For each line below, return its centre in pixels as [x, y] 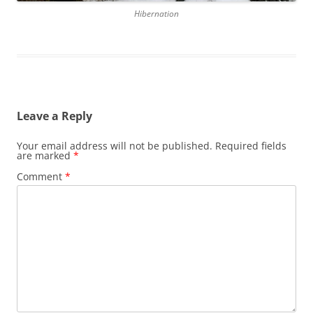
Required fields [251, 145]
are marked [45, 155]
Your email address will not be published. [115, 145]
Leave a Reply [54, 116]
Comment [41, 176]
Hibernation [156, 13]
